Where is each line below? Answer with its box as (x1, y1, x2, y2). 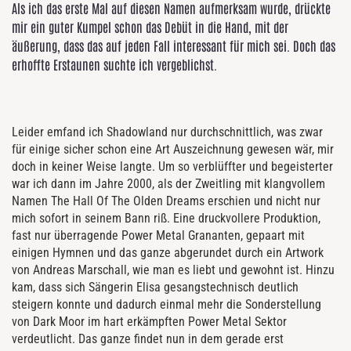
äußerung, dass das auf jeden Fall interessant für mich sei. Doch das (12, 38, 335, 53)
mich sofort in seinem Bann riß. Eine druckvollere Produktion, (12, 211, 320, 226)
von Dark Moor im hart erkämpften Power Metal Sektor (12, 314, 287, 329)
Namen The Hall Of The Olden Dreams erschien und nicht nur (12, 194, 320, 208)
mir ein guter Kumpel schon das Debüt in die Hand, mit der (12, 19, 288, 34)
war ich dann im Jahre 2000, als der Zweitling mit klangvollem (12, 176, 325, 191)
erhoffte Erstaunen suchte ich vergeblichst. (12, 56, 217, 72)
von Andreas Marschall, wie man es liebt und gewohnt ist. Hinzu (12, 262, 335, 277)
